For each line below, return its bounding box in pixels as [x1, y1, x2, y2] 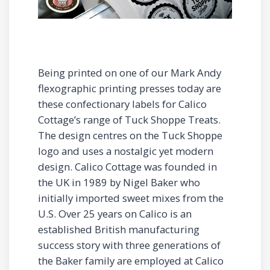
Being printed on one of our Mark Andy [38, 65, 221, 80]
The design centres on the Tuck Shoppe [38, 128, 222, 142]
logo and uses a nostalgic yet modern [38, 143, 213, 158]
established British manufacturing [38, 222, 199, 236]
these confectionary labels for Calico [38, 96, 207, 111]
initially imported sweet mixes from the [38, 190, 224, 205]
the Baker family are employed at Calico [38, 253, 224, 268]
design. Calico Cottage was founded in [38, 159, 217, 174]
